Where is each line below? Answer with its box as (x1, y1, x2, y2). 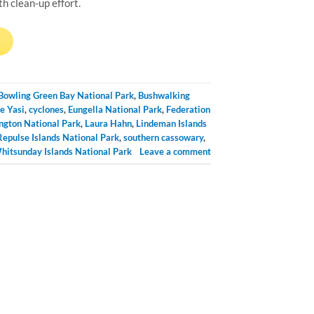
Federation (165, 103, 210, 115)
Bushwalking (137, 89, 190, 101)
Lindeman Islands (135, 117, 207, 129)
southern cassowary (123, 131, 203, 143)
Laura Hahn (84, 117, 132, 129)
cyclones (28, 103, 64, 115)
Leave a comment (139, 145, 211, 157)
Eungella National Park (67, 103, 162, 115)
